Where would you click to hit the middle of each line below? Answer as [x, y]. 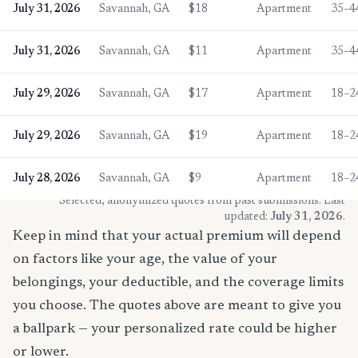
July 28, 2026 [46, 179]
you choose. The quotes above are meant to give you [177, 306]
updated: [247, 217]
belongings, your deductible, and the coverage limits [178, 282]
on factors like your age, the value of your [145, 259]
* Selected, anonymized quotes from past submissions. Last [199, 201]
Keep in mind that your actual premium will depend [177, 236]
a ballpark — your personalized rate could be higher [175, 329]
